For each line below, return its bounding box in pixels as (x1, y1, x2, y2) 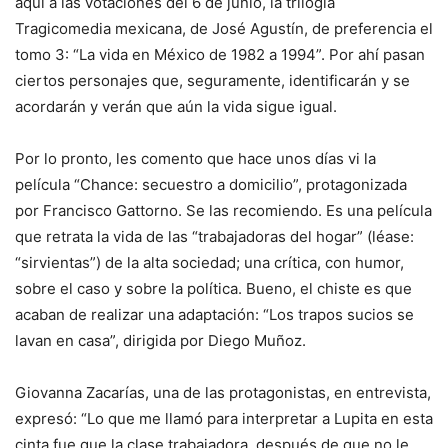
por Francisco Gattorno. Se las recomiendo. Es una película (15, 200, 432, 220)
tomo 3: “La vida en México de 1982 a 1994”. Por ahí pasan (15, 44, 425, 64)
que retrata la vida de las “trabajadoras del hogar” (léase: (15, 226, 414, 246)
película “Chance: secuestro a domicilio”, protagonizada (15, 174, 407, 194)
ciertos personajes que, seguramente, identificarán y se (15, 70, 410, 90)
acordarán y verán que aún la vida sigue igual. (15, 96, 337, 116)
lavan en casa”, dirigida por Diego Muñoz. (15, 330, 306, 350)
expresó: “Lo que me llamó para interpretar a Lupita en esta (15, 408, 433, 428)
